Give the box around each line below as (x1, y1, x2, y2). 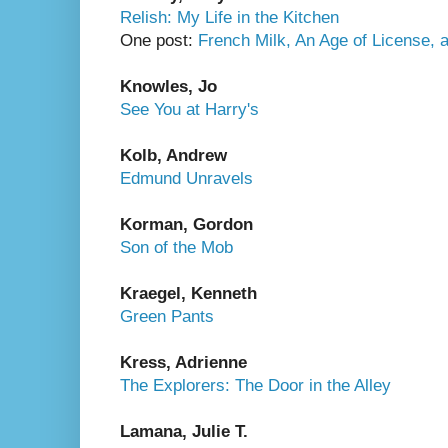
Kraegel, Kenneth (120, 283, 257, 303)
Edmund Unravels (120, 168, 253, 188)
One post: (120, 30, 198, 50)
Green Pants (120, 306, 214, 326)
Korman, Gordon (120, 214, 253, 234)
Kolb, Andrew (120, 145, 227, 165)
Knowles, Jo (120, 76, 217, 96)
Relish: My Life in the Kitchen (120, 7, 339, 27)
